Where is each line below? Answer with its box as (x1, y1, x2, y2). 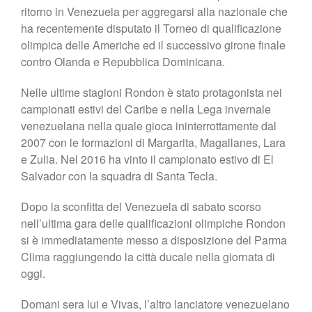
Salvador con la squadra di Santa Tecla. (21, 167, 217, 184)
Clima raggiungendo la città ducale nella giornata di (21, 248, 275, 265)
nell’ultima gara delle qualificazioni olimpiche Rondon (21, 214, 286, 231)
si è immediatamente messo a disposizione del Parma (21, 231, 287, 248)
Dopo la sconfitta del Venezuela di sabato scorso (21, 198, 261, 214)
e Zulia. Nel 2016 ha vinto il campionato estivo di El (21, 150, 274, 167)
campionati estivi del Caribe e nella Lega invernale (21, 100, 271, 117)
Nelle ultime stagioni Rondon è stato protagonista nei (21, 84, 282, 100)
